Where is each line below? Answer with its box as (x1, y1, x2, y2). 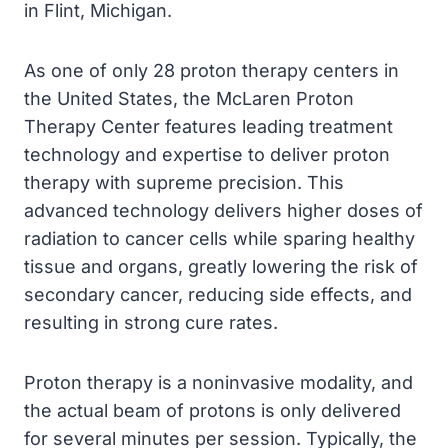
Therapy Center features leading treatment (24, 116, 393, 138)
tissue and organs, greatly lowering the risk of (24, 256, 418, 278)
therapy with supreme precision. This (24, 172, 344, 194)
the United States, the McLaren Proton (24, 88, 354, 110)
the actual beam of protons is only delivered (24, 400, 401, 422)
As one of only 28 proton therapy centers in (24, 60, 399, 82)
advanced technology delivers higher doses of (24, 200, 423, 222)
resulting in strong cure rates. (24, 312, 278, 334)
